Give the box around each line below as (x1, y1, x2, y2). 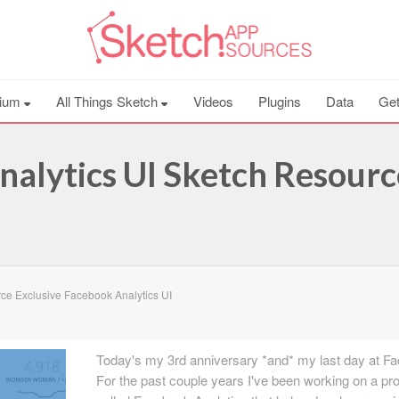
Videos (193, 92, 233, 110)
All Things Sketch (56, 92, 161, 110)
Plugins (258, 92, 301, 110)
